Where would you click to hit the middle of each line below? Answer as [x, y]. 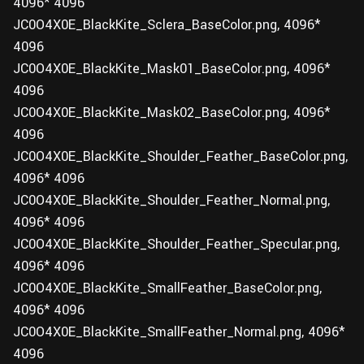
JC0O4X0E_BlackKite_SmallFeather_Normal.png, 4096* [179, 332]
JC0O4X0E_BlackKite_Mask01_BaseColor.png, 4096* [171, 69]
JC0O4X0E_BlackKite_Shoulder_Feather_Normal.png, [171, 200]
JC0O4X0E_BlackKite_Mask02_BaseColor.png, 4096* [171, 113]
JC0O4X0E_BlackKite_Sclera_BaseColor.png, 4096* [167, 25]
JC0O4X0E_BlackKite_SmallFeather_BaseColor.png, [167, 288]
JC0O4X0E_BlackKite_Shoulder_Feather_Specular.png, [176, 244]
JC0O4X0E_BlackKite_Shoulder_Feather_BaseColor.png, [180, 156]
